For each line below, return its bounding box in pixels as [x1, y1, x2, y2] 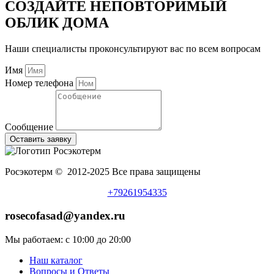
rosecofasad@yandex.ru [5, 209, 125, 223]
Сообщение [5, 121, 56, 132]
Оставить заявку [10, 134, 72, 144]
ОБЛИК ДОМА [5, 14, 109, 31]
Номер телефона [5, 77, 76, 88]
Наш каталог [29, 255, 83, 266]
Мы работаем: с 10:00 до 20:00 [5, 234, 131, 245]
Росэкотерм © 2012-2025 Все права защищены [5, 166, 201, 177]
